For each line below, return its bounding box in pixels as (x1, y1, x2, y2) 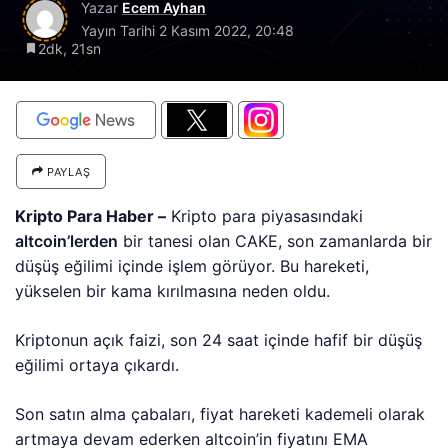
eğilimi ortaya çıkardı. (15, 355, 180, 375)
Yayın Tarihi (81, 22, 159, 39)
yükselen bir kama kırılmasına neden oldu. (15, 281, 331, 301)
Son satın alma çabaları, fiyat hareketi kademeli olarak (15, 404, 426, 424)
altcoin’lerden (15, 231, 118, 251)
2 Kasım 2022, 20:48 (159, 22, 294, 39)
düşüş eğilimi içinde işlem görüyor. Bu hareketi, (15, 256, 370, 276)
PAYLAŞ (43, 165, 91, 179)
